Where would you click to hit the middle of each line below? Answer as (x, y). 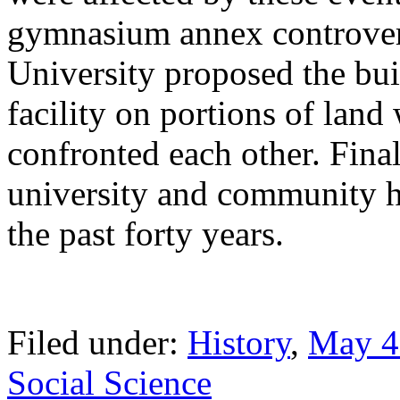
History (239, 343)
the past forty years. (146, 234)
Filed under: (97, 343)
